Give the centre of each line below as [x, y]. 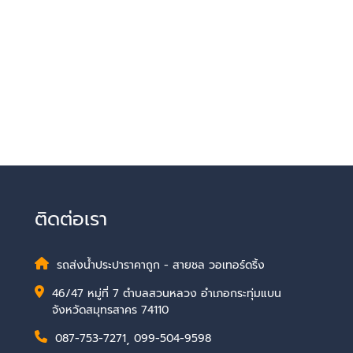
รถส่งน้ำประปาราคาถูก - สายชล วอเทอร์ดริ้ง [160, 265]
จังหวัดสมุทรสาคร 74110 [110, 310]
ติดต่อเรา [71, 219]
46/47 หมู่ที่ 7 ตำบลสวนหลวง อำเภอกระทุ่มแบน [166, 294]
